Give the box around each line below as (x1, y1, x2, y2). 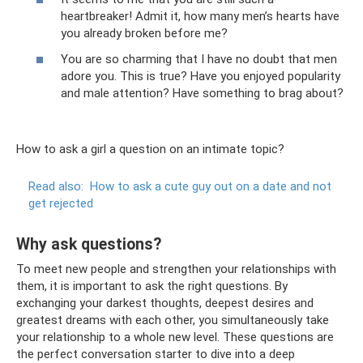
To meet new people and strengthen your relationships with (16, 261, 336, 276)
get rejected (28, 195, 93, 211)
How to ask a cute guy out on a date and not (90, 178, 331, 194)
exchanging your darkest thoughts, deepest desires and (16, 295, 314, 310)
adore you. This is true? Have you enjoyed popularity (61, 68, 340, 83)
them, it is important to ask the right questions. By (16, 278, 288, 293)
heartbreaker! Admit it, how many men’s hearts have (61, 9, 340, 23)
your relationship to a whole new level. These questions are (16, 329, 334, 344)
